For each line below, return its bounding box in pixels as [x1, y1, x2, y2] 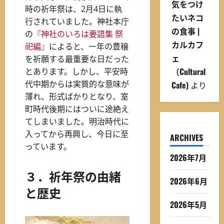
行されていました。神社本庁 [25, 16, 129, 27]
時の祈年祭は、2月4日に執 [25, 3, 122, 15]
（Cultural [171, 65, 205, 77]
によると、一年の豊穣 [49, 41, 128, 52]
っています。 [25, 141, 71, 152]
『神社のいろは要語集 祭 [33, 28, 123, 40]
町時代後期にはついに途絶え [25, 103, 129, 115]
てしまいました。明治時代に [25, 116, 129, 127]
